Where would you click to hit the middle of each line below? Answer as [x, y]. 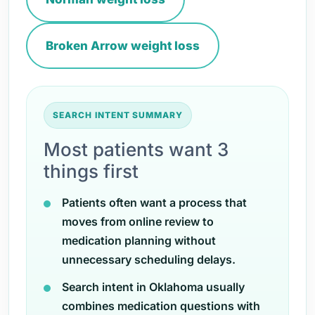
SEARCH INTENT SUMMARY [118, 115]
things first [91, 171]
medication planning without [139, 240]
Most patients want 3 [136, 149]
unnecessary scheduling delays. [149, 259]
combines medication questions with [161, 306]
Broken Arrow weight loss [123, 46]
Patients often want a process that [154, 202]
